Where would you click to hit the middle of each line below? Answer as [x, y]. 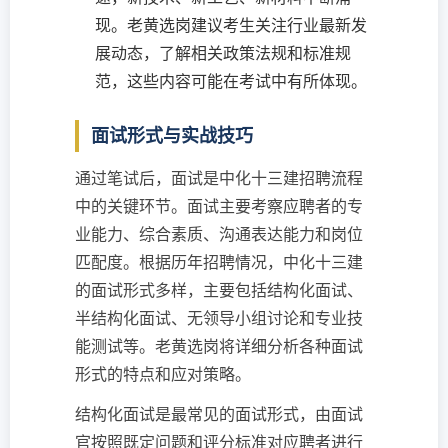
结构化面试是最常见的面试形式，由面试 [219, 414]
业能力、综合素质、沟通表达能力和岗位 [219, 234]
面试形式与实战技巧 [172, 136]
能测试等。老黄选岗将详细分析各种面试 [219, 346]
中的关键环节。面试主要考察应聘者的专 [219, 206]
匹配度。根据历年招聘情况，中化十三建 [219, 262]
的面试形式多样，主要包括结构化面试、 [219, 290]
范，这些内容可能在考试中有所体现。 [231, 81]
